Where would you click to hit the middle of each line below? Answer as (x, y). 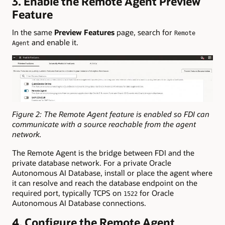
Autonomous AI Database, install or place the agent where (112, 173)
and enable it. (54, 42)
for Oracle (156, 193)
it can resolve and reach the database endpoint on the (105, 183)
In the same (33, 32)
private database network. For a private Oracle (92, 162)
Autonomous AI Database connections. (79, 203)
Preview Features (84, 32)
